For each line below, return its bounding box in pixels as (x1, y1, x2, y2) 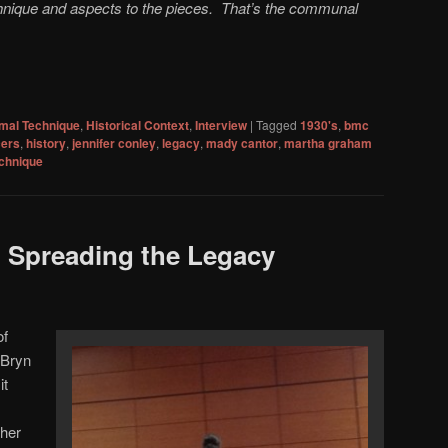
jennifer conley (72, 134, 156, 153)
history (26, 134, 66, 153)
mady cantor (206, 134, 278, 153)
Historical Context (86, 116, 189, 135)
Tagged (256, 116, 297, 134)
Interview (195, 116, 247, 135)
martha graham (284, 134, 372, 153)
